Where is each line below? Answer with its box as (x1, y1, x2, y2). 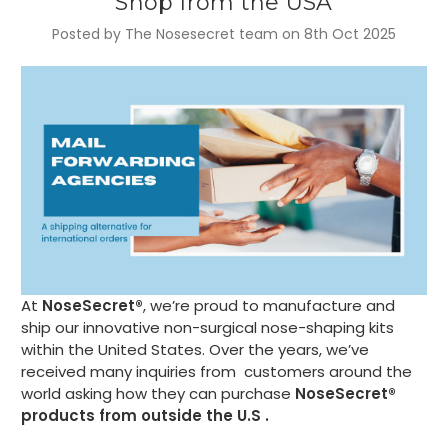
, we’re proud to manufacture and (143, 294, 395, 316)
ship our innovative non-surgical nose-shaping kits (21, 316, 394, 338)
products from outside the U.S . (21, 404, 273, 426)
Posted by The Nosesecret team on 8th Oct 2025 (52, 24, 396, 45)
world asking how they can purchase (21, 382, 295, 404)
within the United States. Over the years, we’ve (21, 338, 369, 360)
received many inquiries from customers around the (21, 360, 412, 382)
